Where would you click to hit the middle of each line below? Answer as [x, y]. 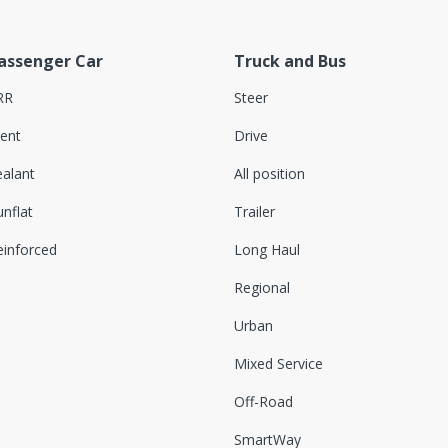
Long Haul [267, 249]
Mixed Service [278, 363]
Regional [262, 287]
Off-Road [263, 401]
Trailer [254, 211]
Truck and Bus [290, 60]
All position [269, 173]
